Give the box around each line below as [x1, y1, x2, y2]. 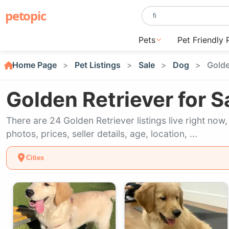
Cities [26, 154, 44, 162]
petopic [5, 7, 46, 24]
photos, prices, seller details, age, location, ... [6, 128, 197, 140]
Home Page [12, 60, 57, 70]
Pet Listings [75, 60, 121, 70]
